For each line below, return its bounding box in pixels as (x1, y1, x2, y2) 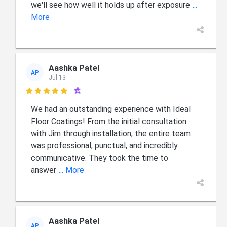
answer (31, 165, 57, 175)
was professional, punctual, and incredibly (31, 141, 178, 151)
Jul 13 (49, 73, 66, 81)
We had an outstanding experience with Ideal (31, 104, 191, 115)
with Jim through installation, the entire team (31, 129, 191, 139)
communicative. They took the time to (31, 153, 169, 163)
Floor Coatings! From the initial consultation (31, 117, 187, 127)
